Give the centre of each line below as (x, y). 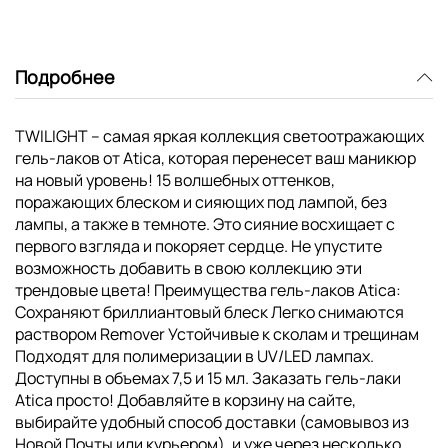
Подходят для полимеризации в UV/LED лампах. (194, 355)
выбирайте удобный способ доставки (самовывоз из (212, 421)
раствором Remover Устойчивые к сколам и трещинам (217, 333)
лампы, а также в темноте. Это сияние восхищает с (205, 223)
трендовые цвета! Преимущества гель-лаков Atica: (208, 289)
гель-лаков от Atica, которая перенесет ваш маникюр (215, 157)
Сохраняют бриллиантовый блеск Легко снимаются (209, 311)
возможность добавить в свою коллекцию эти (188, 267)
